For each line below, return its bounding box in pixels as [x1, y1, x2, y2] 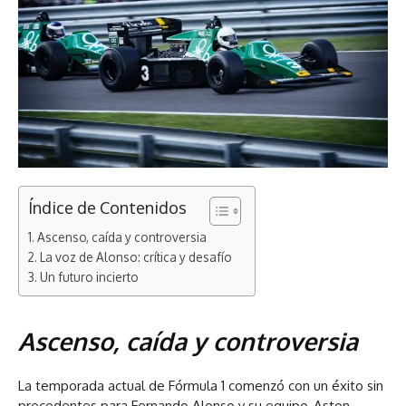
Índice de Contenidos [28, 198, 187, 218]
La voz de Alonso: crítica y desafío [39, 249, 232, 266]
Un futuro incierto [39, 269, 139, 285]
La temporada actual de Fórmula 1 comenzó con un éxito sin [18, 377, 383, 395]
